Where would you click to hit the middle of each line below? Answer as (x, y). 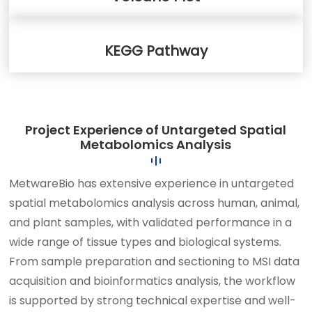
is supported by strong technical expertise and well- (153, 300)
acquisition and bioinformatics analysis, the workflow (153, 281)
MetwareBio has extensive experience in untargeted (152, 183)
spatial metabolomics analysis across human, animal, (155, 203)
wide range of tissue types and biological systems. (146, 242)
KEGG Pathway (156, 50)
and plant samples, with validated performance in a (151, 222)
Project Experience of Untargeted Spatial (156, 130)
